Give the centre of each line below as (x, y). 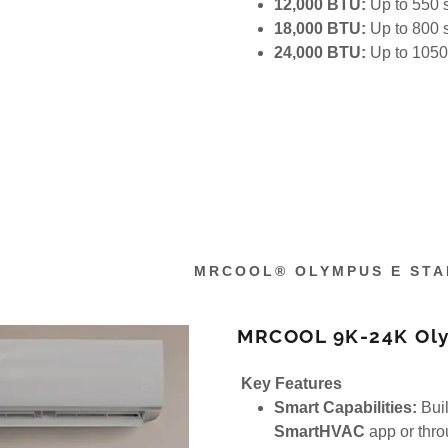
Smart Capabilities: (346, 407)
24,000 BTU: (320, 52)
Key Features (292, 383)
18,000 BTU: (320, 28)
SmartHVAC (320, 431)
